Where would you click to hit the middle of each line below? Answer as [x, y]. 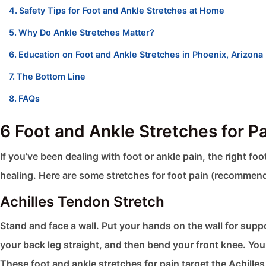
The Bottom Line [51, 76]
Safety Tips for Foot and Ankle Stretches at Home [121, 10]
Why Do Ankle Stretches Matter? [86, 32]
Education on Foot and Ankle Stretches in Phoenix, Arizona [140, 54]
